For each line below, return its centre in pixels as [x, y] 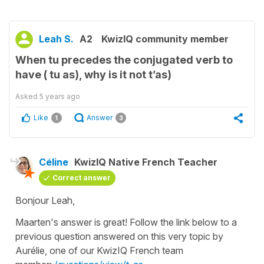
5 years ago [60, 96]
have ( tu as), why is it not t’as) [93, 74]
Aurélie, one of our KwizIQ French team [99, 250]
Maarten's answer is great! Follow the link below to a [126, 222]
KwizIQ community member [165, 39]
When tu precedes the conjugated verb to [124, 60]
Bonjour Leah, [45, 200]
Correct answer [82, 177]
